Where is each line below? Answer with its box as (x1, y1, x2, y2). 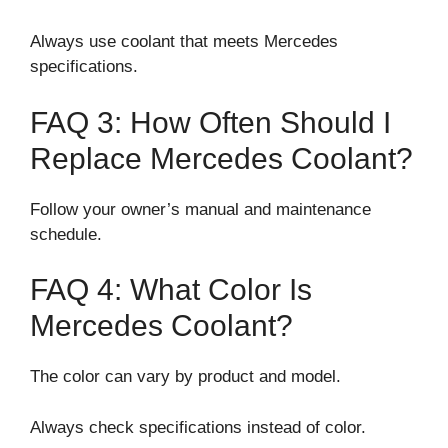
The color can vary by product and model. (30, 367, 341, 387)
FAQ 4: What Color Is (30, 273, 312, 307)
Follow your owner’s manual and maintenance (30, 199, 371, 219)
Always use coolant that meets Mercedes (30, 32, 338, 52)
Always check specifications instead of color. (30, 417, 366, 437)
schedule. (30, 224, 102, 244)
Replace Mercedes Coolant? (30, 141, 413, 175)
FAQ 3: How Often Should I (30, 105, 391, 139)
